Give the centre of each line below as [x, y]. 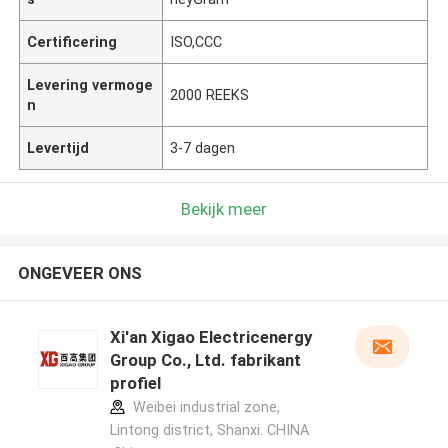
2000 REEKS [210, 94]
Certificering [72, 41]
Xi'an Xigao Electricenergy [210, 337]
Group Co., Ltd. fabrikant [205, 360]
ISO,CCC [196, 41]
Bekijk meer [224, 208]
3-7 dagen [203, 147]
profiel [135, 383]
